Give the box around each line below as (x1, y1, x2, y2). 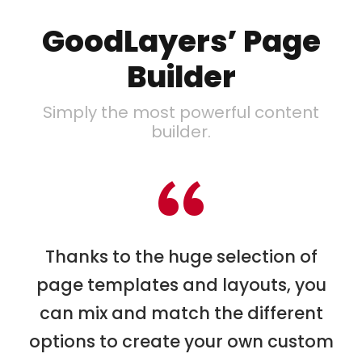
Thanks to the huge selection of (44, 245, 318, 269)
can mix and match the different (39, 301, 323, 326)
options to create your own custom (28, 330, 334, 354)
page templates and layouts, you (36, 273, 326, 297)
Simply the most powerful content (43, 101, 319, 124)
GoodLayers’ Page (41, 20, 321, 63)
